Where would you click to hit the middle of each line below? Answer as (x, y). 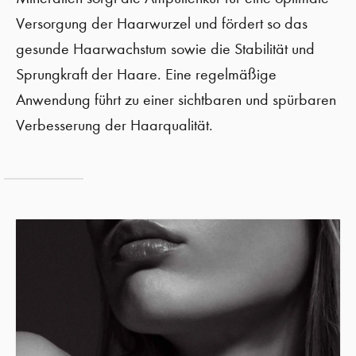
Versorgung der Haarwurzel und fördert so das (162, 23)
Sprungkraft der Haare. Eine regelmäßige (146, 74)
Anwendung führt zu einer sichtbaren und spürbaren (176, 100)
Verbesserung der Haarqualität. (114, 125)
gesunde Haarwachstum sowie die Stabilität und (165, 49)
